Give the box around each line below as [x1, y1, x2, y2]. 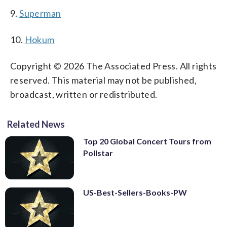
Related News [7, 118, 65, 130]
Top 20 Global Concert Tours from [83, 136, 211, 146]
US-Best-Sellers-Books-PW [83, 187, 187, 197]
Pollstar [83, 147, 113, 158]
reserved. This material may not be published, [10, 74, 197, 86]
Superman [19, 7, 61, 19]
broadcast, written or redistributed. [10, 88, 158, 100]
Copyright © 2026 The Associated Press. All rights [10, 60, 217, 71]
